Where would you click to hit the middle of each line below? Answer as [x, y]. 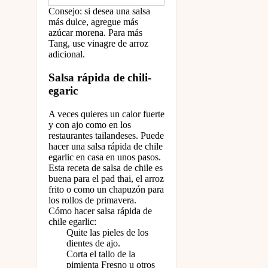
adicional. [67, 54]
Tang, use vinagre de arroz [98, 44]
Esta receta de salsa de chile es [106, 167]
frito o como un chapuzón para [106, 189]
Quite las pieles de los [107, 232]
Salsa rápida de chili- [100, 77]
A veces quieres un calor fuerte [106, 114]
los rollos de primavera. [92, 200]
